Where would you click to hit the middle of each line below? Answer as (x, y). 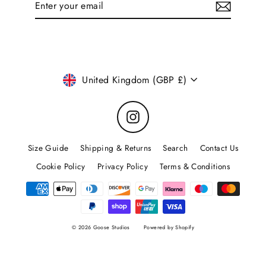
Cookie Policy (61, 167)
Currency (94, 78)
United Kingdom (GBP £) (134, 80)
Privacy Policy (123, 167)
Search (175, 148)
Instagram (157, 114)
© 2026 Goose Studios (102, 227)
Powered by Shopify (169, 227)
